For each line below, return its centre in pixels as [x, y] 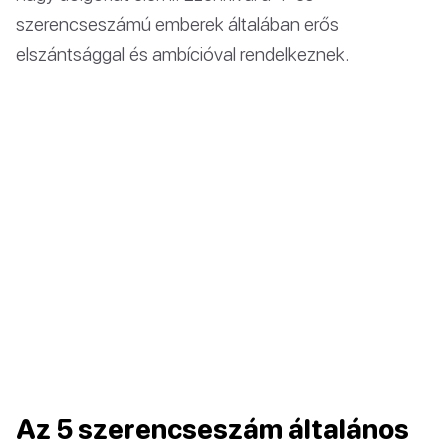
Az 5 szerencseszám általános [212, 428]
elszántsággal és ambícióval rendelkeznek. [183, 53]
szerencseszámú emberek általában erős [177, 23]
